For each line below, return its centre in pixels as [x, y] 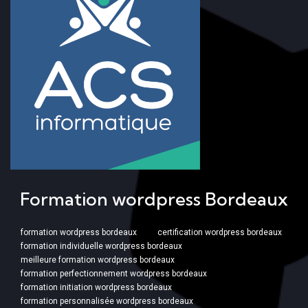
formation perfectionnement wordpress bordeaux [114, 273]
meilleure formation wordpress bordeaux [98, 260]
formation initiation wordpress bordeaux [96, 287]
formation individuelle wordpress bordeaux [101, 246]
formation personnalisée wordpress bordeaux [107, 301]
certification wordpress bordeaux [220, 232]
